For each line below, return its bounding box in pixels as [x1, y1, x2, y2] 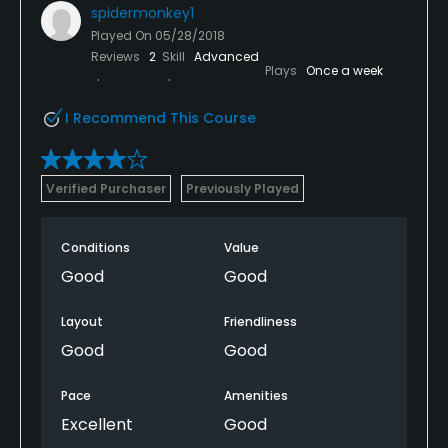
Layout [61, 312, 103, 330]
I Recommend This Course [65, 107, 256, 128]
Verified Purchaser [46, 179, 166, 197]
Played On [91, 26, 155, 44]
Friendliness [224, 312, 297, 330]
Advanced [194, 47, 259, 65]
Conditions [61, 238, 130, 256]
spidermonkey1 [91, 2, 194, 23]
